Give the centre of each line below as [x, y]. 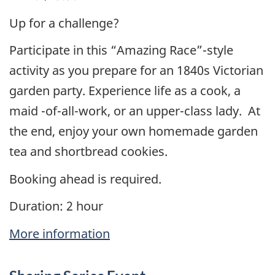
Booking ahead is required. [85, 179]
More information [60, 233]
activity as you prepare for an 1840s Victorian [136, 71]
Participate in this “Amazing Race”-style [121, 50]
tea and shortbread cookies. [88, 152]
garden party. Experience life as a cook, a [125, 91]
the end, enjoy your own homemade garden [134, 131]
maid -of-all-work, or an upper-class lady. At [135, 111]
